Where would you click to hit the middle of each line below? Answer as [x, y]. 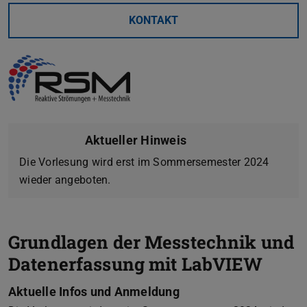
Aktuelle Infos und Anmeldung [94, 292]
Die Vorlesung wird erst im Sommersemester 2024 [144, 162]
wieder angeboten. [65, 180]
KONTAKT [153, 20]
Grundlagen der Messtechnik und [151, 242]
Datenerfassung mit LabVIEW [136, 264]
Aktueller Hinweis [136, 140]
